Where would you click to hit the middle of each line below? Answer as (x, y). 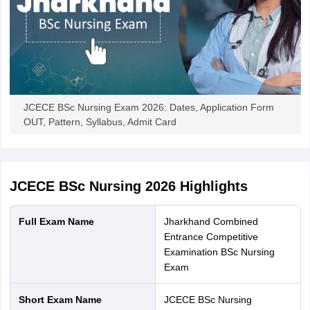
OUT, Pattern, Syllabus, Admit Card (100, 121)
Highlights (211, 186)
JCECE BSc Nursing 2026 (92, 186)
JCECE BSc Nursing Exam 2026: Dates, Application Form (148, 107)
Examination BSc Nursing (219, 252)
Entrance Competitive (211, 236)
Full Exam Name (59, 221)
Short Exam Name (63, 299)
